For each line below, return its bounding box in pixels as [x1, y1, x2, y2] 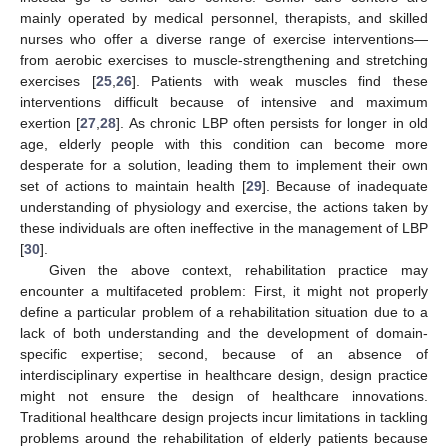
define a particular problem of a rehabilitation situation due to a [20, 303, 428, 320]
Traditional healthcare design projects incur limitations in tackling [20, 408, 428, 425]
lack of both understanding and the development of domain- [20, 324, 428, 341]
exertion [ [20, 114, 81, 131]
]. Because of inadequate [261, 177, 429, 194]
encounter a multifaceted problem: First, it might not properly [20, 282, 428, 299]
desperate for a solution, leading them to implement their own [20, 156, 428, 173]
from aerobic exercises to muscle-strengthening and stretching [20, 51, 428, 68]
